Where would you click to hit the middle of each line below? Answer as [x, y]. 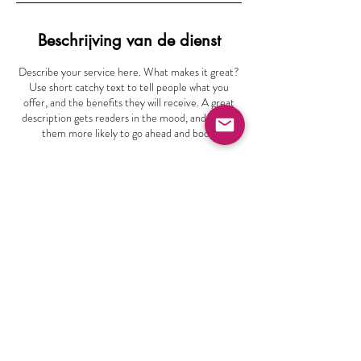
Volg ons [224, 315]
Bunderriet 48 [129, 284]
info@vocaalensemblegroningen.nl [129, 266]
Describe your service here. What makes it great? [129, 72]
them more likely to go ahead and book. [129, 133]
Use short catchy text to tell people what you [129, 87]
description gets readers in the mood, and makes [129, 118]
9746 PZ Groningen [129, 300]
